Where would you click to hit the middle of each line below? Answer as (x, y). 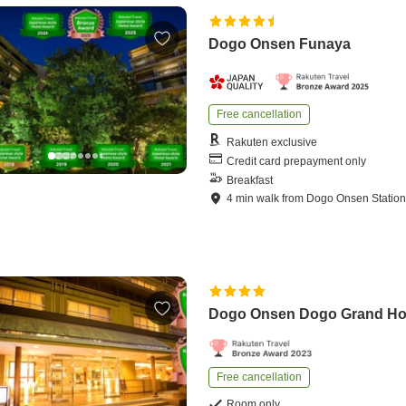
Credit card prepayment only (297, 161)
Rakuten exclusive (272, 142)
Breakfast (250, 180)
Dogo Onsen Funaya (280, 44)
